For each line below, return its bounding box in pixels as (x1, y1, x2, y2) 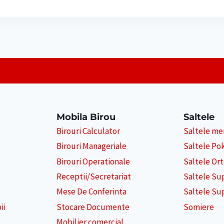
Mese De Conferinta (56, 186, 126, 197)
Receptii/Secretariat (56, 171, 131, 182)
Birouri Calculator (56, 125, 120, 137)
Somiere (183, 201, 214, 213)
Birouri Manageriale (56, 140, 126, 152)
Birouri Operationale (56, 155, 130, 167)
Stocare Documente (56, 201, 129, 213)
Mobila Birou (56, 111, 115, 122)
